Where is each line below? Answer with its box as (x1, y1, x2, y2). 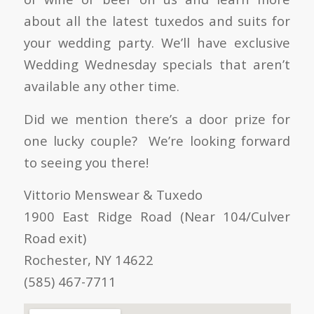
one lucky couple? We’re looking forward (23, 131, 291, 149)
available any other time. (23, 77, 179, 95)
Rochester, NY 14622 (23, 251, 153, 269)
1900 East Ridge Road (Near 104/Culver (23, 207, 291, 226)
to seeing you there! (23, 153, 149, 171)
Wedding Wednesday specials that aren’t (23, 55, 291, 74)
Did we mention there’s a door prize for (23, 109, 291, 128)
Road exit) (23, 229, 86, 247)
